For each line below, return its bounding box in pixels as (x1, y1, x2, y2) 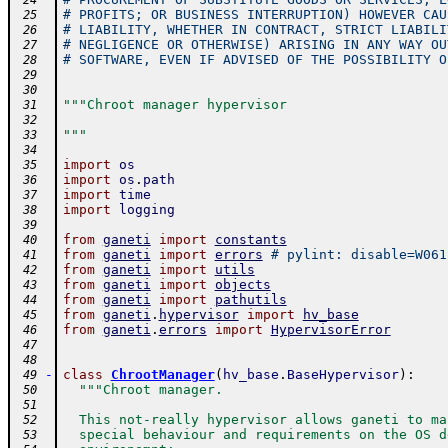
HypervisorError (270, 322, 391, 337)
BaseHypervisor (286, 367, 399, 382)
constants (214, 232, 287, 247)
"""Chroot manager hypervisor (62, 97, 287, 112)
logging (118, 202, 175, 217)
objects (214, 277, 271, 292)
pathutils (214, 292, 287, 307)
